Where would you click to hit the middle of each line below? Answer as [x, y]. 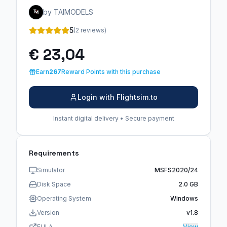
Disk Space [54, 184]
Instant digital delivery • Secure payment [113, 118]
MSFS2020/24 [176, 170]
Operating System [64, 198]
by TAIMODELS [68, 12]
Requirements [54, 153]
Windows [184, 198]
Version [48, 212]
